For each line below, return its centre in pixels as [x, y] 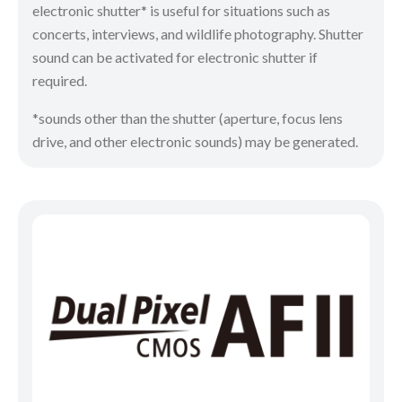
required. [60, 80]
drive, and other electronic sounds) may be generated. [195, 141]
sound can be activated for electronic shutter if [175, 57]
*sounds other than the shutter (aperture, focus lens [188, 118]
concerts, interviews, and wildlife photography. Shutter [198, 33]
